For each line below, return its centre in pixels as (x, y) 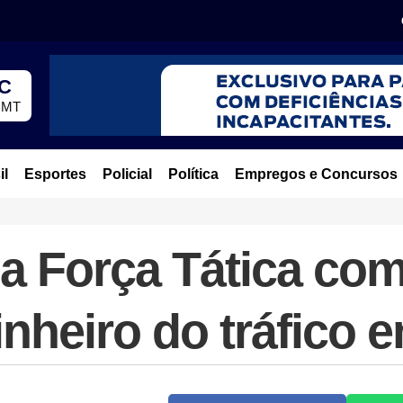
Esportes (55, 174)
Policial (127, 174)
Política (193, 174)
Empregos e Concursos (316, 174)
